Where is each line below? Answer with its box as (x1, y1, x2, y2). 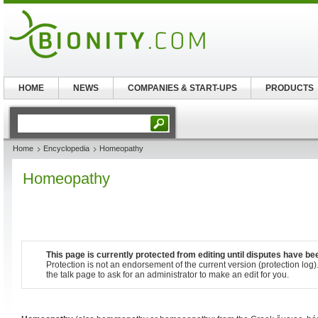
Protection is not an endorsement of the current (46, 260, 228, 270)
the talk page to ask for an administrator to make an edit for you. (46, 270, 289, 280)
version (228, 260, 256, 270)
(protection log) (258, 260, 317, 270)
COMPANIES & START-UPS (127, 83, 237, 93)
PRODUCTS (265, 83, 314, 93)
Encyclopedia (43, 144, 89, 153)
